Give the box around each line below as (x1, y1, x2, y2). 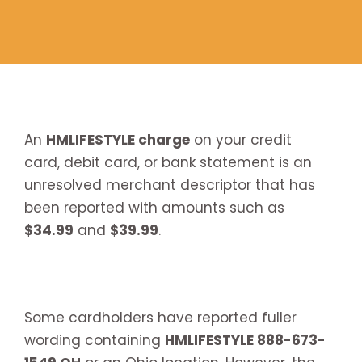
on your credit (190, 129, 292, 149)
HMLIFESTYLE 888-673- (165, 330, 326, 350)
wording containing (24, 330, 165, 350)
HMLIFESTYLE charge (46, 129, 190, 149)
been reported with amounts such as (24, 197, 284, 217)
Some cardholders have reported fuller (24, 307, 297, 327)
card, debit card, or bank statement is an (24, 152, 312, 172)
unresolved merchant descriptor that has (24, 175, 315, 195)
